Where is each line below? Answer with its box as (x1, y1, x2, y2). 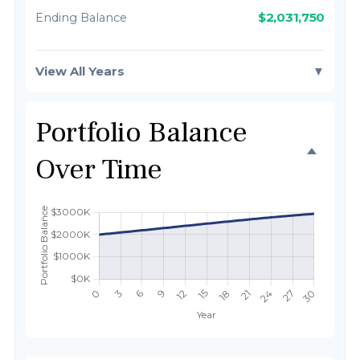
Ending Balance (35, 10, 127, 25)
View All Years (35, 63, 125, 79)
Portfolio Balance (35, 114, 247, 151)
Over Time (35, 151, 162, 188)
